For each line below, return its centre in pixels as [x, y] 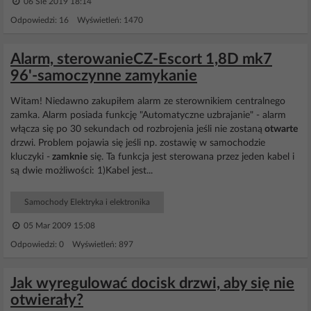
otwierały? [47, 300]
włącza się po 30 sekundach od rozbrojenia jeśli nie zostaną [136, 129]
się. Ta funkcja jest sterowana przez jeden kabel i [191, 157]
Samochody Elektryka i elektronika [87, 202]
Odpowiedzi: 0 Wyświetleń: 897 [72, 244]
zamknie [69, 157]
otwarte [280, 129]
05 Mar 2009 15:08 [58, 226]
